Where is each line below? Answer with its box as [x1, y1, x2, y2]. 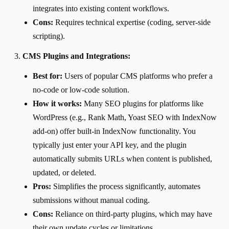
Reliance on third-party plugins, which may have [53, 209, 212, 218]
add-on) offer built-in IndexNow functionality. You [33, 126, 196, 135]
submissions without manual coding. [33, 195, 150, 204]
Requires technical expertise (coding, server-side [53, 17, 211, 27]
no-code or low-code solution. [33, 85, 129, 94]
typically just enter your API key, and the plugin [33, 140, 187, 149]
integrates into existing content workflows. [33, 4, 169, 13]
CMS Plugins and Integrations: [22, 51, 130, 60]
